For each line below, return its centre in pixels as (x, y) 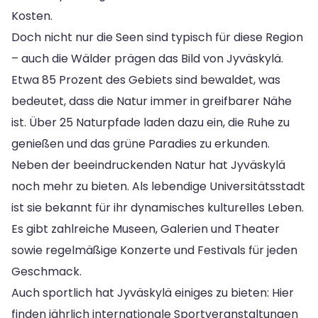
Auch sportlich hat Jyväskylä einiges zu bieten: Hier (153, 292)
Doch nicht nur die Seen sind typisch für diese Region (157, 37)
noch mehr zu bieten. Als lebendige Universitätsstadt (158, 186)
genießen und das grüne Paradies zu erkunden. (141, 143)
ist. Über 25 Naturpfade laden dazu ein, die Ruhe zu (150, 122)
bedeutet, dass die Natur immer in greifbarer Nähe (152, 101)
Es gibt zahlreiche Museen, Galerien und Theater (146, 229)
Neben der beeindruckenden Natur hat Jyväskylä (148, 165)
